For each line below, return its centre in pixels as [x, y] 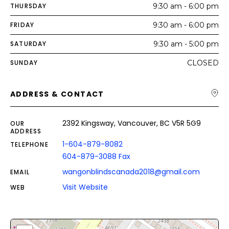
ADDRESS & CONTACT [57, 94]
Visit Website [85, 187]
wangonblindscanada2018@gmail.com [131, 172]
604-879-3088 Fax [96, 156]
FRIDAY [22, 25]
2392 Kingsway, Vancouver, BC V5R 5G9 [132, 123]
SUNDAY [24, 63]
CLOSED [203, 63]
